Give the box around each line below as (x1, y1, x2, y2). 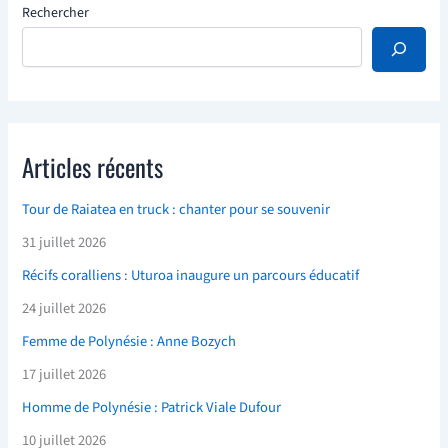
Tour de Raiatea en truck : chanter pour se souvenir (22, 199, 331, 221)
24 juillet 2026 (22, 298, 107, 320)
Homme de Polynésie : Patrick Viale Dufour (22, 397, 282, 419)
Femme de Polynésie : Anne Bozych (22, 331, 237, 353)
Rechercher (22, 3, 90, 24)
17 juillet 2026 (22, 364, 107, 386)
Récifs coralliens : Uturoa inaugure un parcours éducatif (22, 265, 360, 287)
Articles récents (22, 147, 164, 185)
